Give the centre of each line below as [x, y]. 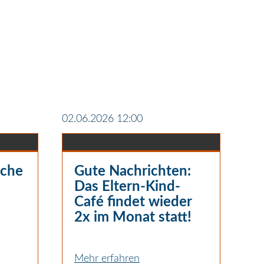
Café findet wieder [133, 202]
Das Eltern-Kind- [128, 187]
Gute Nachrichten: [133, 171]
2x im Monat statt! [133, 217]
